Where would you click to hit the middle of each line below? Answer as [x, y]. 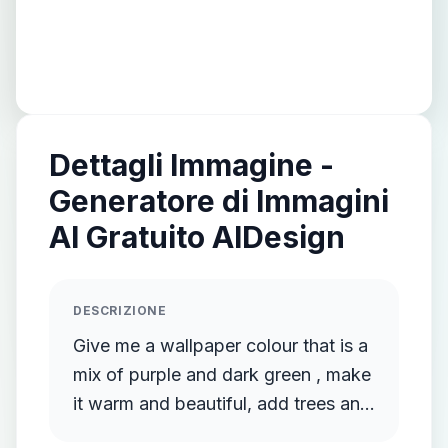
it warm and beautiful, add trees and [222, 403]
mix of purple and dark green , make [222, 374]
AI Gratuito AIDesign [197, 237]
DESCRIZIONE [120, 310]
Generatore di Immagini [219, 201]
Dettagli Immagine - [191, 165]
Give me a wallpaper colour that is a [220, 345]
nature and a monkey [160, 432]
